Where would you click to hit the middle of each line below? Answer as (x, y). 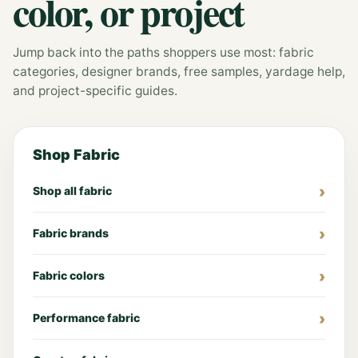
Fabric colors (69, 275)
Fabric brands (71, 233)
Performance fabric (86, 317)
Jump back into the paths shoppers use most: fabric (163, 52)
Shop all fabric (72, 190)
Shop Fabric (76, 154)
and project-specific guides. (95, 90)
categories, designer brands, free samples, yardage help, (179, 71)
